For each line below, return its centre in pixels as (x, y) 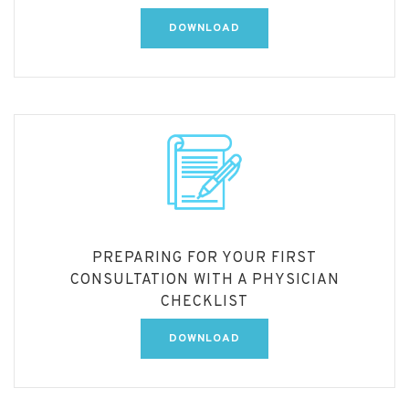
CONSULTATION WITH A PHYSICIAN (204, 281)
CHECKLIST (204, 303)
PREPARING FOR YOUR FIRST (204, 259)
